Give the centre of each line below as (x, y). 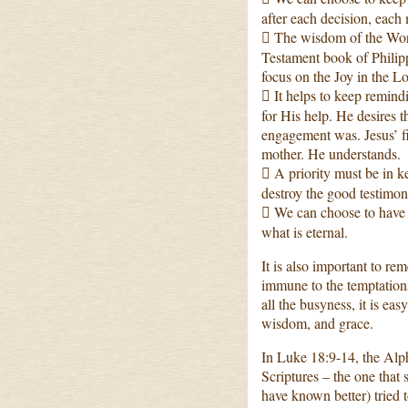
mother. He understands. (331, 153)
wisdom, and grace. (317, 323)
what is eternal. (305, 232)
